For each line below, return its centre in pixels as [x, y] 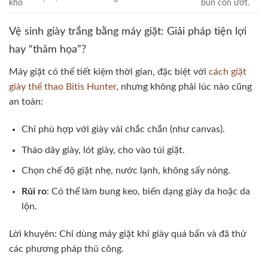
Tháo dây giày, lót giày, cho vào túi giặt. [103, 150]
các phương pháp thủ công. [66, 249]
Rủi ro [34, 191]
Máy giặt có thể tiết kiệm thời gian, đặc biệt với [109, 72]
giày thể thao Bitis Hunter [63, 87]
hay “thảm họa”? [48, 50]
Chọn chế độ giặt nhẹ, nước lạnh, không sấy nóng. [126, 171]
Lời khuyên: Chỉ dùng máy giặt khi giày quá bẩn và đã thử [128, 234]
